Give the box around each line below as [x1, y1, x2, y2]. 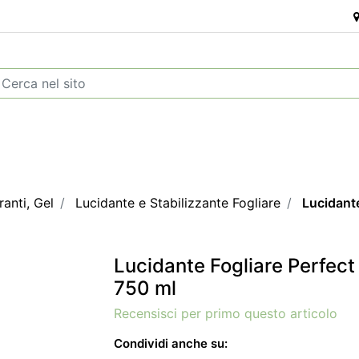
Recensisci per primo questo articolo [114, 305, 337, 321]
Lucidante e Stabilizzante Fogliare [75, 195, 280, 211]
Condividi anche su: [114, 336, 228, 351]
